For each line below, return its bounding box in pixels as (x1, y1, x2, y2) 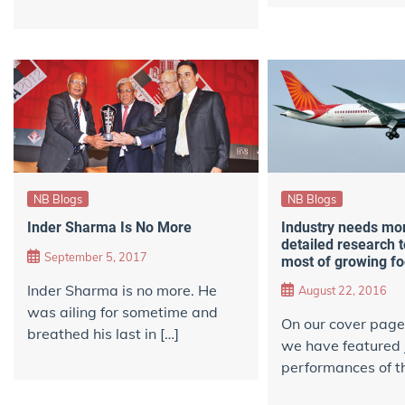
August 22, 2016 (297, 283, 387, 298)
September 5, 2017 (44, 249, 147, 264)
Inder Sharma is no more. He (27, 280, 217, 299)
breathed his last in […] (27, 324, 179, 343)
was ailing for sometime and (27, 302, 218, 321)
